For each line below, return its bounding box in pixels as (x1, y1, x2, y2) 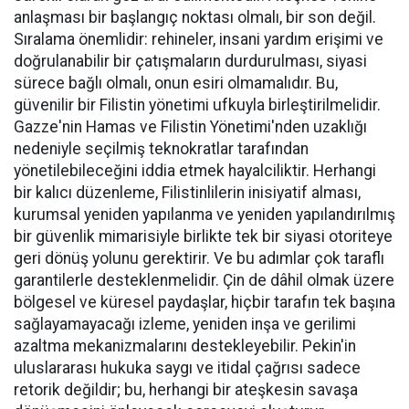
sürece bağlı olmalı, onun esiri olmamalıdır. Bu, (14, 74, 338, 93)
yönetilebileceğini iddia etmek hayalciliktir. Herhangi (14, 162, 376, 181)
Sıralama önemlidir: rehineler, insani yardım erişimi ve (14, 30, 383, 49)
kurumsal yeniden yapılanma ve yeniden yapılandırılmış (14, 205, 395, 225)
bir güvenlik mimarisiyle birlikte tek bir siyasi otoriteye (14, 227, 393, 246)
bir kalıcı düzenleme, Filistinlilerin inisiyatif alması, (14, 184, 361, 203)
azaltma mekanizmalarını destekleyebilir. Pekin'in (14, 337, 356, 356)
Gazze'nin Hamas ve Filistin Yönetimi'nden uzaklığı (14, 118, 367, 137)
